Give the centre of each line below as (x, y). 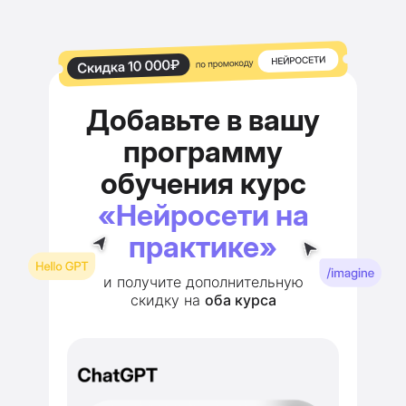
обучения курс (203, 184)
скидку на (167, 300)
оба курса (240, 300)
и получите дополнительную (203, 282)
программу (203, 152)
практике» (203, 247)
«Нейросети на (203, 215)
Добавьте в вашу (203, 120)
